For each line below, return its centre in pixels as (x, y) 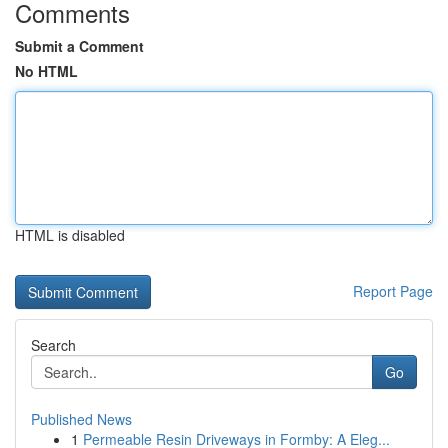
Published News (81, 419)
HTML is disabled (70, 235)
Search (53, 345)
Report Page (393, 291)
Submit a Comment (79, 46)
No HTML (46, 71)
